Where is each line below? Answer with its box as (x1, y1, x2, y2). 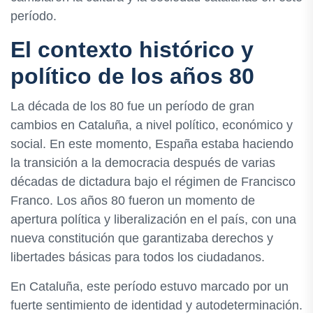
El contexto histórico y (10, 37, 254, 63)
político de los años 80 (10, 64, 254, 89)
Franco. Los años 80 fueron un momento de (10, 194, 255, 208)
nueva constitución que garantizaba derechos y (10, 231, 273, 246)
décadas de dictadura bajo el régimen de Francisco (10, 175, 296, 189)
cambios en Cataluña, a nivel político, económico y (10, 118, 293, 133)
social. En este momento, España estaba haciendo (10, 137, 293, 152)
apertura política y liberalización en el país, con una (10, 212, 296, 227)
